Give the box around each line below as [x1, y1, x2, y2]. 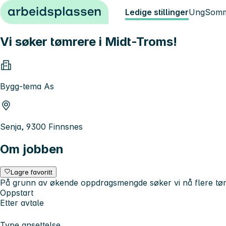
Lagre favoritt [11, 167, 53, 176]
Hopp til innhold [4, 4, 66, 14]
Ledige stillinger [125, 7, 189, 17]
